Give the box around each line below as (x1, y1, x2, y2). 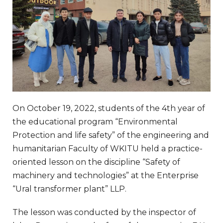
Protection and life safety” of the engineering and (12, 130, 209, 140)
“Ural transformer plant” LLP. (12, 184, 126, 194)
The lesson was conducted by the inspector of (12, 207, 196, 217)
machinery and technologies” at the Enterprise (12, 170, 199, 180)
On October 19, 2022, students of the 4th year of (12, 103, 205, 113)
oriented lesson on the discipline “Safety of (12, 157, 180, 167)
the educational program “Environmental (12, 116, 178, 126)
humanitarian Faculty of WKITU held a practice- (12, 143, 203, 153)
